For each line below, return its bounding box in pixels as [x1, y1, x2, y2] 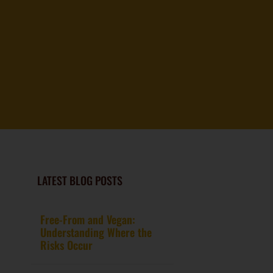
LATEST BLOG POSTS [37, 172, 122, 189]
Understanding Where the [40, 224, 152, 241]
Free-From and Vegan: [40, 211, 135, 228]
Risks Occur [40, 237, 93, 253]
